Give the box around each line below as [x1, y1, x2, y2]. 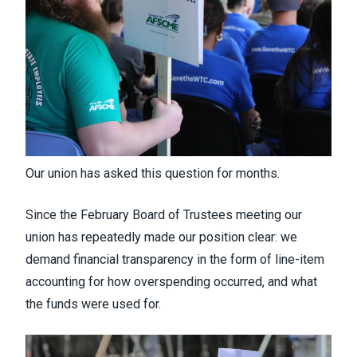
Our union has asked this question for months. [25, 166, 283, 181]
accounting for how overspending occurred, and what [25, 274, 317, 289]
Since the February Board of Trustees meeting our [25, 207, 302, 222]
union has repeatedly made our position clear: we [25, 229, 297, 245]
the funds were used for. [25, 296, 161, 312]
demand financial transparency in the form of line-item [25, 252, 324, 267]
